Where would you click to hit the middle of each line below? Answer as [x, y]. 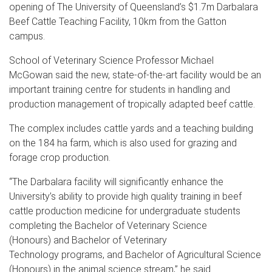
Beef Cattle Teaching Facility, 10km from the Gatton [118, 22]
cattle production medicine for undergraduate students [125, 211]
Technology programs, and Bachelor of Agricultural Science [135, 255]
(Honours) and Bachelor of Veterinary [88, 240]
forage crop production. [60, 158]
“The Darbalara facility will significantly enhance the [116, 182]
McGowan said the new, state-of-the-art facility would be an [135, 75]
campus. [27, 36]
